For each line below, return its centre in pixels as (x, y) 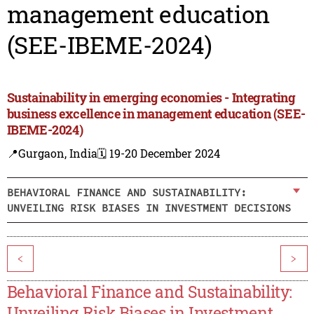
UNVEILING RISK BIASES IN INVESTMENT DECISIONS (149, 207)
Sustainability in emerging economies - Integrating (151, 98)
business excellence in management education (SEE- (156, 114)
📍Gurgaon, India (52, 153)
